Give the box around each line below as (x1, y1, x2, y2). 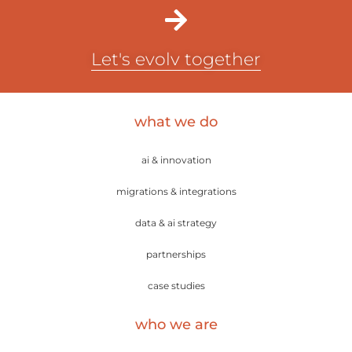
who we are (134, 316, 218, 334)
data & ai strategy (135, 217, 217, 229)
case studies (147, 280, 205, 292)
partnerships (146, 248, 206, 261)
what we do (134, 113, 218, 131)
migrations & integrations (115, 185, 236, 198)
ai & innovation (141, 154, 211, 167)
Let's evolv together (91, 49, 261, 71)
